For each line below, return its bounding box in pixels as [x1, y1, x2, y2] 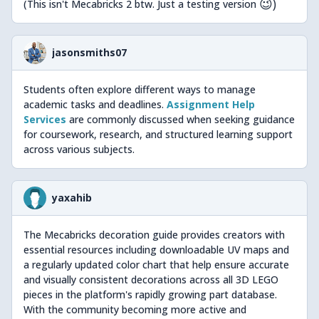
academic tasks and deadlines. [23, 98, 167, 111]
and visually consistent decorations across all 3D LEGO [23, 273, 278, 286]
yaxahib [52, 191, 92, 204]
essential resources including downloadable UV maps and [23, 243, 289, 256]
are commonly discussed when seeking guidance [66, 113, 295, 126]
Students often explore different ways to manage [23, 83, 256, 96]
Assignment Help [167, 98, 255, 111]
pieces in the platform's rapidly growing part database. [23, 288, 277, 301]
